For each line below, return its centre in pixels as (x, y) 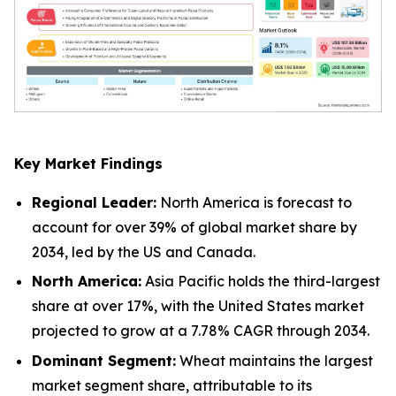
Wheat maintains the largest (274, 360)
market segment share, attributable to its (172, 385)
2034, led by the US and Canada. (144, 251)
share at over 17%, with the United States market (198, 306)
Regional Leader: (94, 202)
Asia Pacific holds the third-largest (261, 282)
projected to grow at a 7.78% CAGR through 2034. (201, 331)
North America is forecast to (254, 202)
